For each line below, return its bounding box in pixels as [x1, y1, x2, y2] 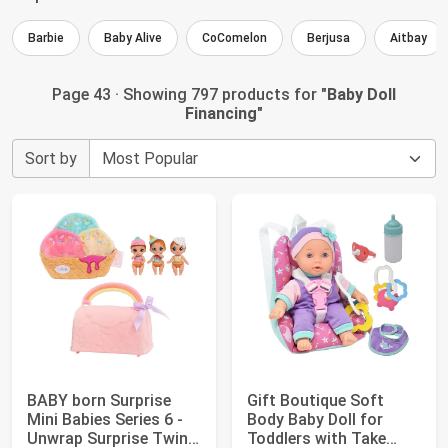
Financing [185, 104, 257, 123]
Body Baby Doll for [247, 410, 383, 429]
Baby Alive [104, 31, 162, 45]
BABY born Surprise [27, 391, 171, 410]
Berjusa [307, 31, 350, 45]
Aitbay [390, 31, 427, 45]
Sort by [25, 149, 77, 168]
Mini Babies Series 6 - [27, 410, 183, 429]
